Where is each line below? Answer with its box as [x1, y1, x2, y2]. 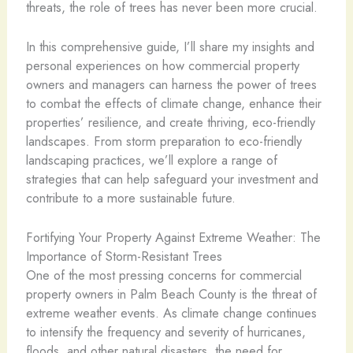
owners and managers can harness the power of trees [25, 75, 317, 94]
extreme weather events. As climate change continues [25, 303, 317, 323]
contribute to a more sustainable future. [25, 188, 236, 207]
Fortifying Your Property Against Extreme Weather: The [25, 228, 321, 247]
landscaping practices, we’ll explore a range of [25, 150, 277, 169]
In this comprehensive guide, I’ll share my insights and [25, 37, 314, 56]
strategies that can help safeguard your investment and [25, 169, 318, 188]
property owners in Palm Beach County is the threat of [25, 284, 317, 304]
